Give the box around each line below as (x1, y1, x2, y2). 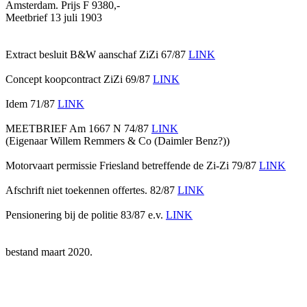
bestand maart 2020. (5, 245, 93, 258)
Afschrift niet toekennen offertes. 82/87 (5, 184, 177, 196)
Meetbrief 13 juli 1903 (5, 11, 102, 23)
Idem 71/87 (5, 97, 58, 110)
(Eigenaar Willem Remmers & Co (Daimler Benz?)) (5, 134, 230, 147)
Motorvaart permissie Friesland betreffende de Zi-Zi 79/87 (5, 159, 259, 171)
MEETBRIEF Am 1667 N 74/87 (5, 122, 151, 134)
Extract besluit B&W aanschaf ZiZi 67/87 (5, 48, 188, 60)
